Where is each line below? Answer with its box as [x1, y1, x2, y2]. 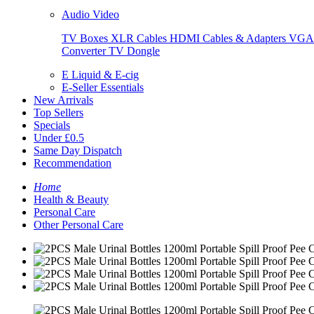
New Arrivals [34, 94, 93, 106]
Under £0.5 [34, 132, 84, 144]
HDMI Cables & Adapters [170, 32, 289, 44]
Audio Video [62, 8, 119, 20]
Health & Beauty [34, 193, 109, 205]
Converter [62, 45, 109, 57]
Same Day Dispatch [34, 144, 122, 156]
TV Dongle [109, 45, 160, 57]
